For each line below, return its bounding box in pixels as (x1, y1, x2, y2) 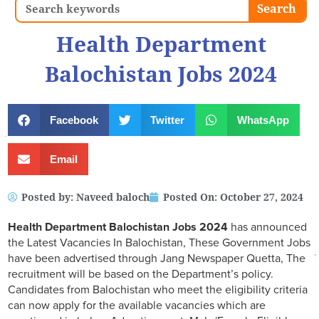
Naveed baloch (76, 192, 150, 204)
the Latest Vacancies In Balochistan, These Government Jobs (8, 237, 310, 249)
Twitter (150, 113, 184, 126)
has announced (228, 221, 307, 234)
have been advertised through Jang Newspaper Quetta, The (8, 253, 305, 265)
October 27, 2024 (220, 192, 303, 204)
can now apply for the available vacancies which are (8, 300, 266, 312)
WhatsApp (236, 113, 289, 126)
